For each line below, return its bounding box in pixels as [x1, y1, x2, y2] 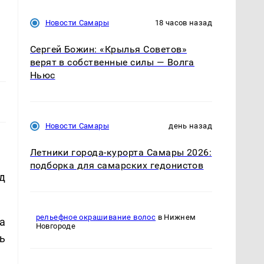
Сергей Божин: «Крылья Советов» [29, 43, 187, 55]
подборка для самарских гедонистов [29, 159, 204, 171]
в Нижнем [156, 213, 196, 222]
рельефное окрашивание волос [35, 213, 156, 222]
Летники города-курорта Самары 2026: [29, 146, 212, 158]
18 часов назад [154, 18, 212, 27]
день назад [169, 121, 212, 130]
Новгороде [35, 222, 76, 231]
